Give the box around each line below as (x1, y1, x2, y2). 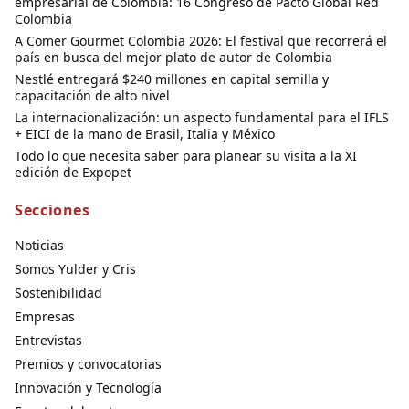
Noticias (15, 236, 64, 255)
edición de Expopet (15, 163, 131, 182)
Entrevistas (15, 331, 82, 350)
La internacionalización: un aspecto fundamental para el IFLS (15, 109, 389, 127)
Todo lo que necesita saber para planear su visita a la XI (15, 147, 357, 165)
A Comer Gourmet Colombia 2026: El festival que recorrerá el (15, 32, 387, 50)
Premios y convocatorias (15, 355, 162, 373)
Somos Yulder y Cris (15, 260, 136, 278)
